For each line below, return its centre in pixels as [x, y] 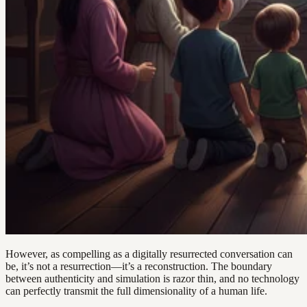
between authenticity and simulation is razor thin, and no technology [152, 278]
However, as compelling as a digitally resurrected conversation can [149, 254]
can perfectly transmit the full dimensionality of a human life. [136, 291]
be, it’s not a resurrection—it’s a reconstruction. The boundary [139, 266]
